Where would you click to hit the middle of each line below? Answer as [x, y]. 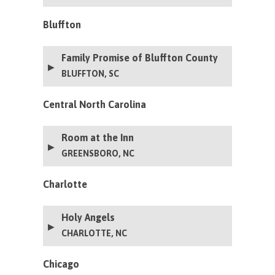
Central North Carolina [95, 104]
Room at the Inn [98, 137]
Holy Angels [88, 217]
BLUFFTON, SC [91, 73]
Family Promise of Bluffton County [140, 57]
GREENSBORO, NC [98, 153]
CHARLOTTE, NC [95, 233]
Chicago [61, 264]
